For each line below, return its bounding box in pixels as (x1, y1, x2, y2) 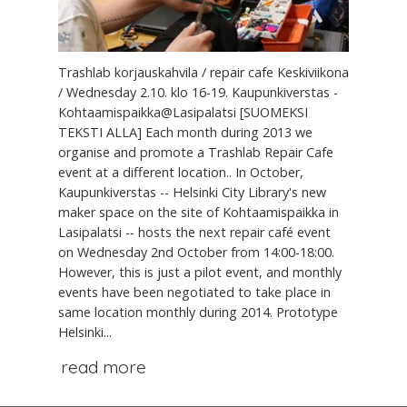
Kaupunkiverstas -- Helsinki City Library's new (58, 184, 326, 202)
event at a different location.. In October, (58, 164, 303, 182)
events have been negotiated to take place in (58, 283, 331, 302)
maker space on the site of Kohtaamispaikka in (58, 203, 339, 222)
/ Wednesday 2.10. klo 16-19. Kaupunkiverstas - (58, 84, 338, 102)
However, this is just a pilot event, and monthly (58, 263, 342, 282)
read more (60, 356, 146, 379)
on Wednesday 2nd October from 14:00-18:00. (58, 243, 334, 262)
